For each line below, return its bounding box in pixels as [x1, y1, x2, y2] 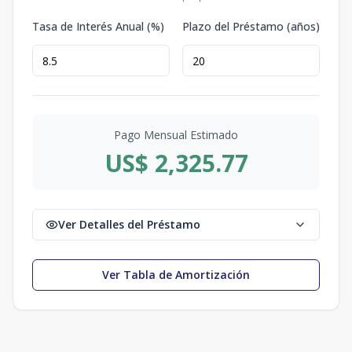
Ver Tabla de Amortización [102, 267, 250, 282]
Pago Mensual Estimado [114, 127, 238, 142]
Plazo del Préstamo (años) [182, 19, 320, 34]
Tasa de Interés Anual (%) [32, 19, 164, 34]
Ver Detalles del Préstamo [58, 217, 200, 232]
